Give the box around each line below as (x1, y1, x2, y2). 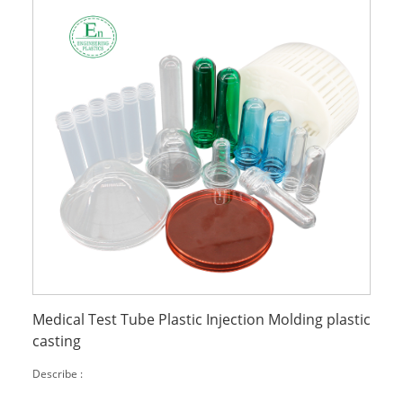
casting (31, 331, 81, 352)
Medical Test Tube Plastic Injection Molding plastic (31, 309, 371, 330)
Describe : (31, 366, 83, 382)
